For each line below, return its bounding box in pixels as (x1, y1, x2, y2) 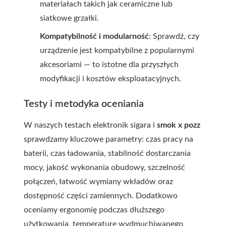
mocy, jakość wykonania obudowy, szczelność (24, 163, 185, 172)
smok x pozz (157, 121, 200, 129)
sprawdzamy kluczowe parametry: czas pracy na (24, 135, 193, 143)
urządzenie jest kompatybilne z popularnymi (40, 46, 194, 54)
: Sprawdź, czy (149, 32, 199, 40)
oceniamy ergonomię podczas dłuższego (24, 206, 164, 214)
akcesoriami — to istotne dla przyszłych (40, 61, 179, 69)
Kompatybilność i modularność (40, 32, 149, 40)
